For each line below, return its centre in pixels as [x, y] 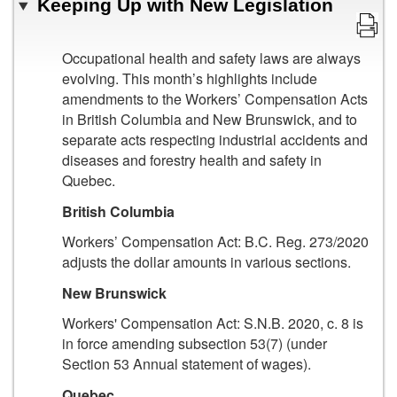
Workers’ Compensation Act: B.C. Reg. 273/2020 [215, 242]
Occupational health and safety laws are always [211, 58]
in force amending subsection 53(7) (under [195, 344]
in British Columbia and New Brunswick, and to [210, 120]
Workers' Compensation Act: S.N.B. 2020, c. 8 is [213, 323]
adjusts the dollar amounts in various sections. [206, 262]
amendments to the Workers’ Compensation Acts [215, 99]
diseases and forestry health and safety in [192, 160]
